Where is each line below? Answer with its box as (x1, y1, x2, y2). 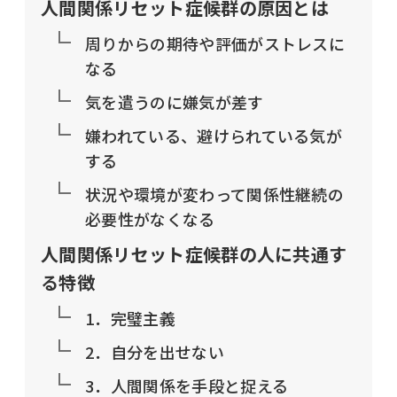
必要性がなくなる (85, 206, 215, 230)
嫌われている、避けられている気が (85, 123, 343, 147)
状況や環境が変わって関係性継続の (85, 182, 345, 206)
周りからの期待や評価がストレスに (85, 31, 346, 55)
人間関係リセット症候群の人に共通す (41, 240, 347, 267)
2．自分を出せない (85, 339, 224, 363)
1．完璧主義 (85, 306, 175, 330)
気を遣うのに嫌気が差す (85, 90, 264, 113)
